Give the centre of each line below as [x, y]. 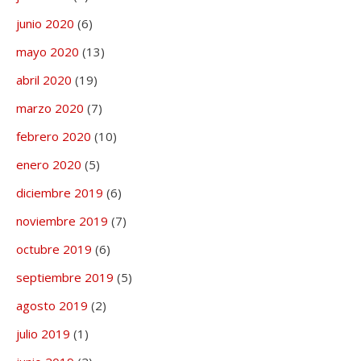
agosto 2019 [52, 306]
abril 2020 [44, 80]
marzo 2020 [50, 108]
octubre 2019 [54, 249]
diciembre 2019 [60, 193]
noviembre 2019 [62, 221]
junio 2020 [45, 24]
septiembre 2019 [65, 278]
